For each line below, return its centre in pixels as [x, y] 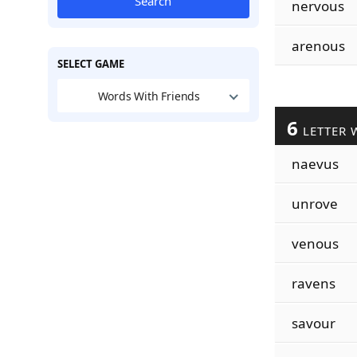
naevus [315, 164]
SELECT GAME [90, 64]
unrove [314, 204]
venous [315, 243]
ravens [313, 283]
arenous [318, 46]
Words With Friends [149, 96]
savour [313, 323]
